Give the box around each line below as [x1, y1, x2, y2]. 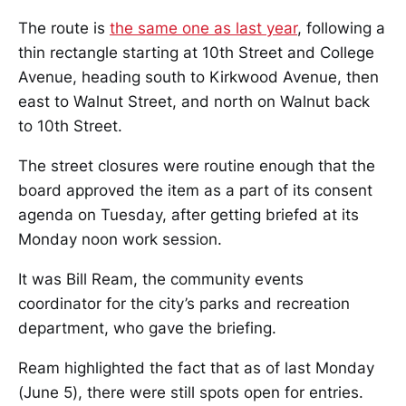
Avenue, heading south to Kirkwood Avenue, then [18, 68, 379, 86]
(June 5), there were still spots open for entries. [18, 383, 363, 401]
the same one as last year [110, 19, 297, 37]
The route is [18, 19, 110, 37]
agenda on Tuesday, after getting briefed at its [18, 206, 359, 224]
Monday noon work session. [18, 230, 222, 248]
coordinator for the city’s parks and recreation [18, 295, 350, 313]
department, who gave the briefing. [18, 319, 276, 337]
